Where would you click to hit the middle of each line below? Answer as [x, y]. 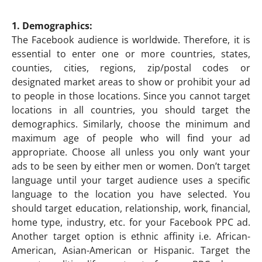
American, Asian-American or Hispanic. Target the [131, 250]
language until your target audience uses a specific [131, 180]
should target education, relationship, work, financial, [131, 208]
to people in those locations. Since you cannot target [131, 96]
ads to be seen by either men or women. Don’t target [131, 166]
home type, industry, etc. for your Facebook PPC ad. [131, 222]
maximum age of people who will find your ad [131, 138]
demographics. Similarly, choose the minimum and [131, 124]
